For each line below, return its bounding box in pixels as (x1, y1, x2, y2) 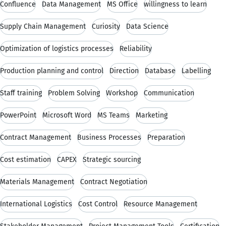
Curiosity (92, 22, 120, 31)
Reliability (120, 44, 152, 53)
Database (145, 66, 176, 75)
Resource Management (124, 199, 197, 208)
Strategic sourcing (83, 155, 141, 164)
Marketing (136, 110, 167, 120)
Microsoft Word (42, 110, 91, 120)
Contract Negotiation (80, 177, 147, 186)
